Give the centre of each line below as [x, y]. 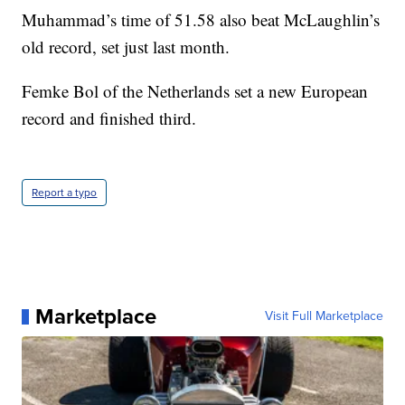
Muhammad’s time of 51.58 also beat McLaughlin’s [201, 20]
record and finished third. [109, 118]
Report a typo [65, 193]
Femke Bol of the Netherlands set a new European [195, 91]
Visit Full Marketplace [324, 316]
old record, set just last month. [126, 47]
